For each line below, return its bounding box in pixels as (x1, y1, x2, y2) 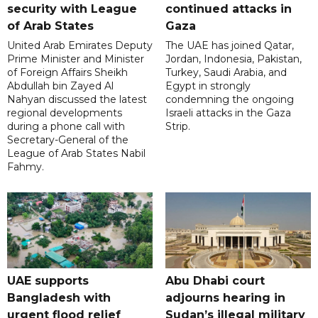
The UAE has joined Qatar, (165, 39, 294, 53)
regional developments (7, 106, 122, 120)
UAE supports (7, 274, 89, 288)
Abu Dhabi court (165, 274, 265, 288)
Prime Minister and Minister (7, 53, 144, 66)
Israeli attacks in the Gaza (165, 106, 291, 120)
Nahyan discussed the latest (7, 93, 147, 106)
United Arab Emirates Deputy (7, 39, 153, 53)
